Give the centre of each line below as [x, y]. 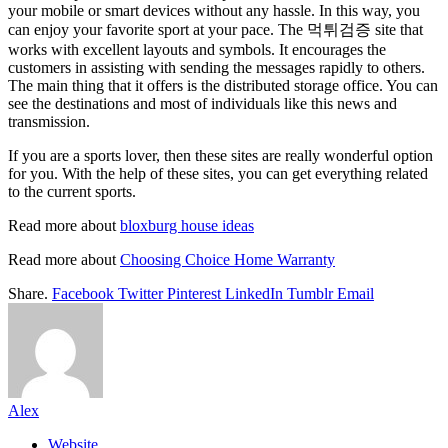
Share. [28, 294]
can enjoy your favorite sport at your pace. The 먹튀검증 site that [215, 30]
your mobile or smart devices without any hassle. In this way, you [214, 11]
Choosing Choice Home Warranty [227, 260]
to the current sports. [72, 192]
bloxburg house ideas [187, 226]
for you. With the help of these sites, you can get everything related [218, 174]
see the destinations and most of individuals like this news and [202, 104]
